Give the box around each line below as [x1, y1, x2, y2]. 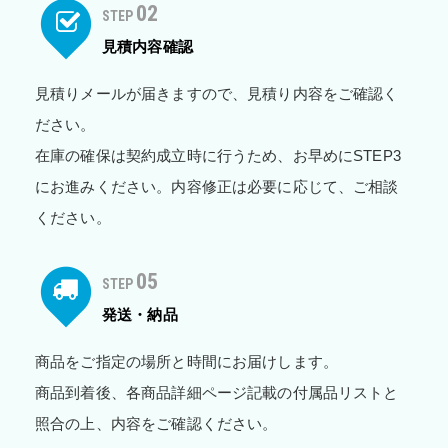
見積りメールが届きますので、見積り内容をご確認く [35, 85, 399, 103]
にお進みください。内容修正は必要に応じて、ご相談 [35, 178, 399, 196]
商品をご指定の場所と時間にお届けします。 [35, 353, 338, 371]
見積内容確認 [102, 38, 193, 56]
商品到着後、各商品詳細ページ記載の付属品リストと [35, 384, 399, 402]
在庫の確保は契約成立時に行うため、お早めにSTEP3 [35, 147, 401, 165]
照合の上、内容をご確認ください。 [35, 415, 278, 433]
